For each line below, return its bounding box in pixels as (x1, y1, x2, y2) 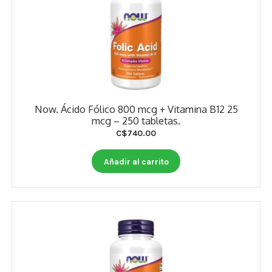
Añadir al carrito (103, 156, 169, 166)
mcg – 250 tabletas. (92, 114, 180, 127)
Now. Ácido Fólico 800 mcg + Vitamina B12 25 (34, 103, 238, 116)
